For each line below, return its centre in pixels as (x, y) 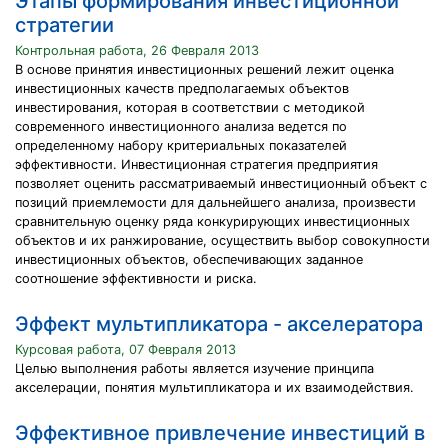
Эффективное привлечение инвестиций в (220, 433)
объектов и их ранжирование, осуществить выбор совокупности (222, 240)
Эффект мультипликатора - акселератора (219, 324)
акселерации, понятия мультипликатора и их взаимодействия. (214, 387)
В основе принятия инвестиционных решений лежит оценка (204, 69)
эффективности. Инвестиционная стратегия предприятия (196, 164)
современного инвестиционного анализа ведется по (181, 126)
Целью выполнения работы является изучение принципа (194, 368)
